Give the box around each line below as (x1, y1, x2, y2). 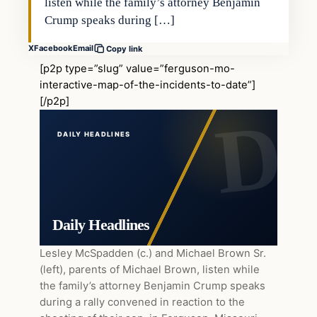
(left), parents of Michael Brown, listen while (40, 263, 260, 276)
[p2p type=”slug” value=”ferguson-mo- (40, 62, 235, 75)
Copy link (106, 43, 143, 54)
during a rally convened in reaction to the (40, 295, 245, 309)
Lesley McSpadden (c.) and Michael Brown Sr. (40, 246, 266, 260)
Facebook (34, 43, 73, 54)
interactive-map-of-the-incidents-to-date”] (40, 78, 255, 91)
